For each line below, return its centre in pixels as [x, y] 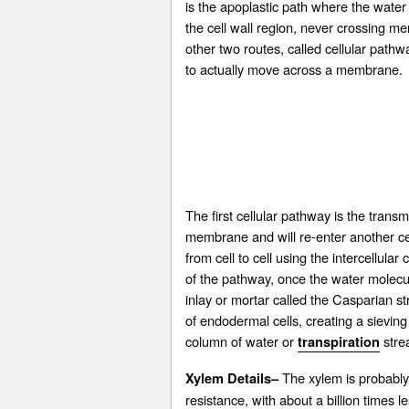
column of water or [241, 341]
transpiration [339, 342]
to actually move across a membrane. [294, 69]
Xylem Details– [232, 379]
